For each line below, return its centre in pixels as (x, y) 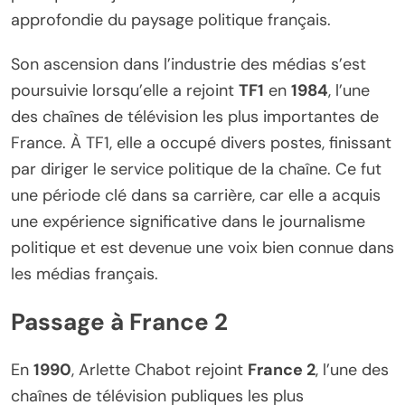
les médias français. (85, 273)
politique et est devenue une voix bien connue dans (202, 247)
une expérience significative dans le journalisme (188, 221)
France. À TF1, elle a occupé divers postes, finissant (201, 142)
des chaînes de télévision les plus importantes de (195, 116)
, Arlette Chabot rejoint (160, 369)
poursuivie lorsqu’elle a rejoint (125, 90)
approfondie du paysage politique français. (171, 19)
